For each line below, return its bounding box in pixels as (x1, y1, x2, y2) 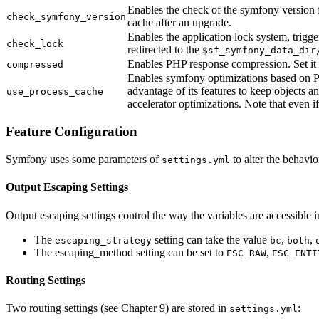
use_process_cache (6, 85, 103, 97)
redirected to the (127, 43, 202, 56)
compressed (6, 58, 63, 70)
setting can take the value (152, 233, 270, 246)
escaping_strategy (55, 234, 152, 246)
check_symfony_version (6, 11, 126, 22)
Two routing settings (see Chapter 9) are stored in (6, 302, 229, 315)
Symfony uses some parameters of (6, 153, 162, 165)
